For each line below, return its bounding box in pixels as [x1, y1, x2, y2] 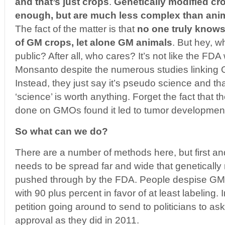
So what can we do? [15, 126, 108, 137]
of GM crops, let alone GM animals [15, 37, 172, 48]
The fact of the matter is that [15, 24, 137, 34]
